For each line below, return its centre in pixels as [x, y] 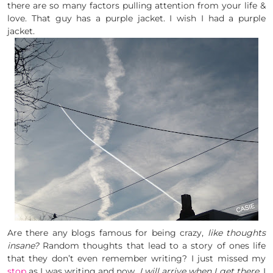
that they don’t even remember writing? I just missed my [136, 259]
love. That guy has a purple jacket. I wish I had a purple [136, 19]
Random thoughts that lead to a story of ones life [152, 246]
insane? [23, 246]
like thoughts [237, 233]
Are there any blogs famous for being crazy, [108, 233]
